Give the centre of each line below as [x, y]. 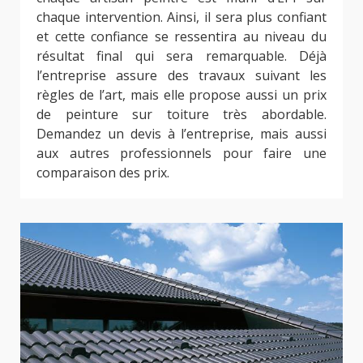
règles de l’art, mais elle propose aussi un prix [181, 94]
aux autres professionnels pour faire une [181, 153]
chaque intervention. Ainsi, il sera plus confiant [181, 17]
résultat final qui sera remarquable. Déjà [181, 56]
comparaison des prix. [103, 172]
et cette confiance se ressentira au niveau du [181, 36]
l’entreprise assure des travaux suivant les [181, 75]
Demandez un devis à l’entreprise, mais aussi [181, 133]
